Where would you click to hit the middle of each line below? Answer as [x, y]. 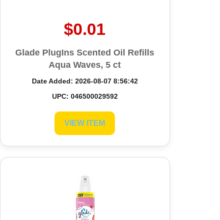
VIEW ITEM [85, 123]
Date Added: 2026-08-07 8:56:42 [85, 81]
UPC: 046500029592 [85, 96]
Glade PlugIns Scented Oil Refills [85, 52]
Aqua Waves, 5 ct [85, 65]
